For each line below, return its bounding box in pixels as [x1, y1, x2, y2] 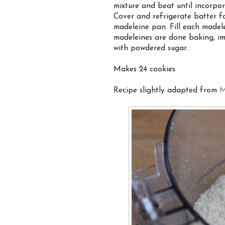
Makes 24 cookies [114, 65, 175, 74]
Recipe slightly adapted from [114, 86, 219, 95]
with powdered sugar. [114, 44, 188, 53]
